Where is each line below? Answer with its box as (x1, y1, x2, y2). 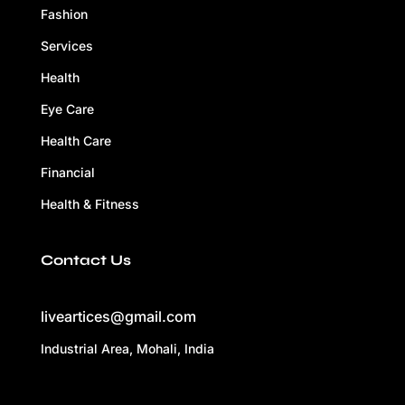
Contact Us (40, 250, 131, 268)
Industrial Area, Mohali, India (40, 340, 214, 356)
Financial (40, 164, 95, 180)
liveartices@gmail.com (40, 306, 196, 325)
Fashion (40, 5, 88, 22)
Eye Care (40, 100, 94, 117)
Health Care (40, 132, 111, 148)
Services (40, 37, 93, 53)
